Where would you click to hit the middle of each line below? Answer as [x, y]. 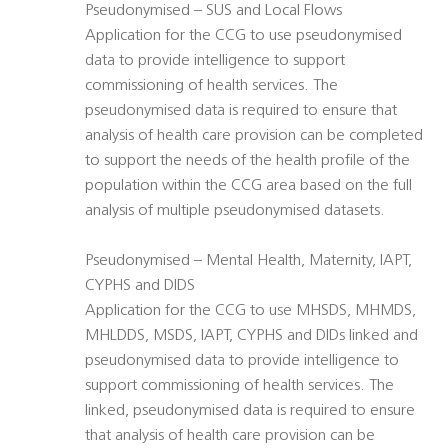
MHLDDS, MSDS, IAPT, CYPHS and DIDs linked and [251, 336]
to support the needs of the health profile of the [247, 161]
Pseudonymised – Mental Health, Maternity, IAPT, [248, 261]
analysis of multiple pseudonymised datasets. [235, 211]
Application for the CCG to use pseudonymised [243, 36]
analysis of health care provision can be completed [254, 136]
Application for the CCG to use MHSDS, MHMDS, [250, 311]
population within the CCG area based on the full [248, 186]
